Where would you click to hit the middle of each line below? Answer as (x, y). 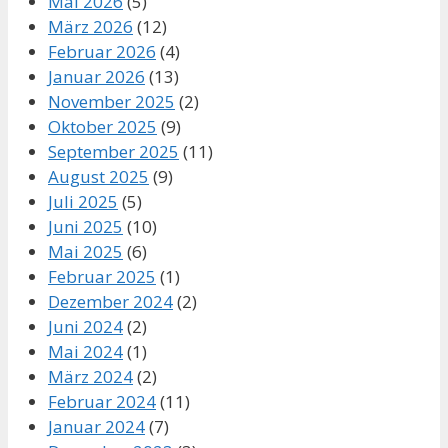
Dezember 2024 (110, 301)
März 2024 (90, 376)
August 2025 (98, 176)
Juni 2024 (85, 326)
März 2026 (90, 26)
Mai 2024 (85, 351)
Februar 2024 (102, 401)
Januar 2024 (96, 426)
